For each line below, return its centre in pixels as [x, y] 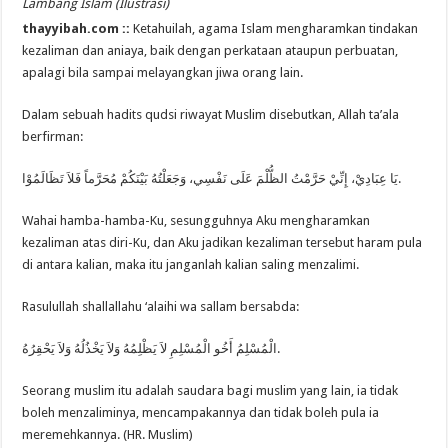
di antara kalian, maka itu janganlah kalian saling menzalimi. [191, 265]
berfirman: [53, 137]
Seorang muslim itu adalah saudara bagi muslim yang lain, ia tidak [210, 391]
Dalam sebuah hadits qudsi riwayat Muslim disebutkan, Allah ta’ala [211, 115]
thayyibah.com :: [78, 29]
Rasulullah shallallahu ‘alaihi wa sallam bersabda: [161, 307]
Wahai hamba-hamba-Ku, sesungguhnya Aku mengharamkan [196, 221]
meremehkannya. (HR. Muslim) [108, 435]
